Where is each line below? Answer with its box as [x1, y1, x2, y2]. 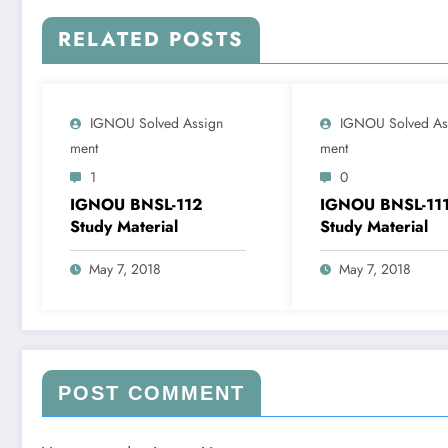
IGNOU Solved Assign [90, 112, 223, 133]
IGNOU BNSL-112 [70, 192, 203, 216]
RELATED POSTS [58, 24, 244, 54]
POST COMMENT [58, 381, 245, 404]
